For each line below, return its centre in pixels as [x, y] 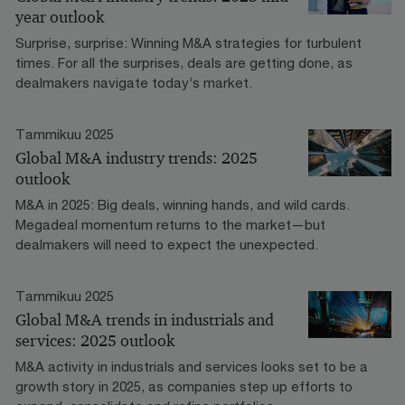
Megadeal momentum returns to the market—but [170, 225]
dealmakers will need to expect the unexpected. [167, 245]
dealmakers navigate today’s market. [134, 83]
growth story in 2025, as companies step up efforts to [184, 386]
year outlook [60, 18]
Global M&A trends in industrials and [145, 320]
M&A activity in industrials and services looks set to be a [192, 367]
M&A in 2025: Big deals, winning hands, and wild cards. [183, 205]
